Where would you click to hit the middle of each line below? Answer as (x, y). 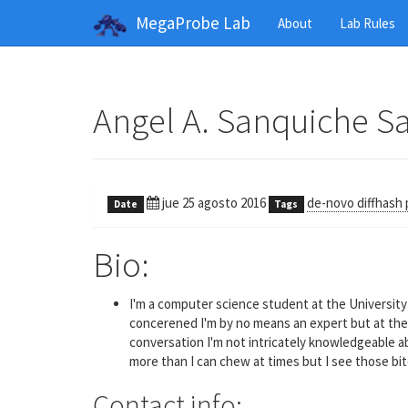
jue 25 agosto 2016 (212, 203)
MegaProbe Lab (193, 22)
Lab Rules (367, 23)
